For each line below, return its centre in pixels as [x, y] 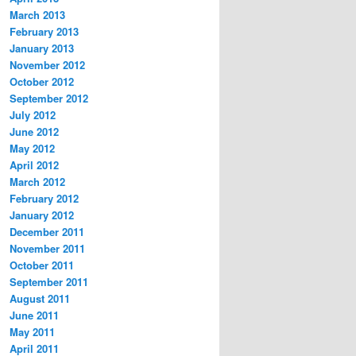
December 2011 [47, 232]
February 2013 [44, 32]
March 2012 [37, 182]
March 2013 [37, 15]
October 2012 [42, 82]
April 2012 [34, 165]
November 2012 [47, 65]
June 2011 [34, 315]
